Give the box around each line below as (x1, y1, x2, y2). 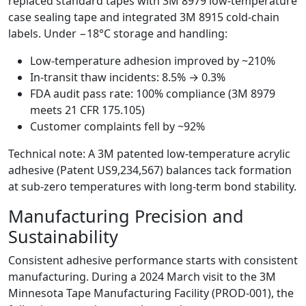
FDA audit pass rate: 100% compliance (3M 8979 (30, 86, 275, 102)
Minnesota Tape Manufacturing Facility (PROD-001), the (8, 286, 294, 301)
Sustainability (8, 225, 118, 249)
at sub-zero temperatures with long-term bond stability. (8, 179, 296, 195)
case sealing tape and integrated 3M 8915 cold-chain (8, 10, 279, 25)
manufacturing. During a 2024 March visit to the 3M (8, 269, 276, 285)
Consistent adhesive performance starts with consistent (8, 253, 298, 268)
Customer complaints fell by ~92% (30, 119, 205, 135)
